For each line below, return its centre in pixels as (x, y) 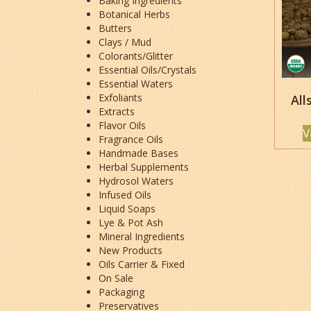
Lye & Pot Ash (131, 222)
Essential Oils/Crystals (148, 69)
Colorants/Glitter (136, 56)
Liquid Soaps (127, 208)
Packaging (121, 292)
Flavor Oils (122, 125)
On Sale (116, 278)
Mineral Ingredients (142, 236)
